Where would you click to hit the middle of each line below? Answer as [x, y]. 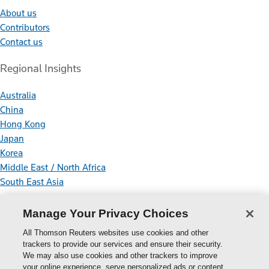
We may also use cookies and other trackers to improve [120, 255]
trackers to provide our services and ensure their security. [123, 244]
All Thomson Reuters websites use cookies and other [116, 233]
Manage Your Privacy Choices [106, 213]
